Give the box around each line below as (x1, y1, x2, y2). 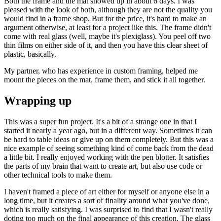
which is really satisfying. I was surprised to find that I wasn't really (4, 205, 213, 214)
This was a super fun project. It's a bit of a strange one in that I (4, 117, 197, 126)
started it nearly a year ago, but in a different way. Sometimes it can (4, 126, 212, 135)
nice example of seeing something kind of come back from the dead (4, 144, 214, 152)
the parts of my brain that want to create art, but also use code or (4, 161, 202, 170)
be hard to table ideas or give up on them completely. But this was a (4, 135, 214, 144)
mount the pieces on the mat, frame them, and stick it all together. (4, 75, 205, 84)
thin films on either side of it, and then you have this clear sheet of (4, 41, 208, 50)
